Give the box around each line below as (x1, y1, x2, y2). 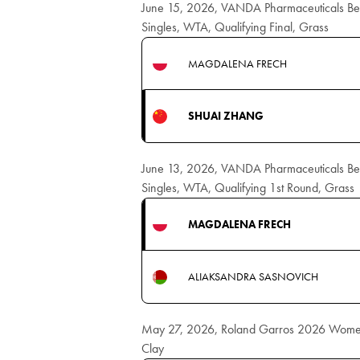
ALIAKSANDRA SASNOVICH (187, 269, 318, 284)
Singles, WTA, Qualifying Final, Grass (141, 18, 329, 35)
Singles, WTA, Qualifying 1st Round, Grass (141, 179, 354, 196)
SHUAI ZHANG (187, 108, 264, 123)
